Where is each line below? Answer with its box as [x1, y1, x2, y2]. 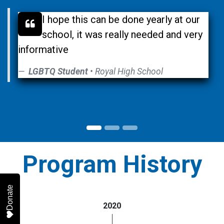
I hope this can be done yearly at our [42, 13, 200, 26]
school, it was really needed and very [42, 28, 202, 41]
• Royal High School [90, 66, 163, 77]
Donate [5, 184, 14, 210]
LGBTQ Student [28, 66, 90, 77]
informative [18, 43, 71, 56]
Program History [22, 150, 202, 179]
